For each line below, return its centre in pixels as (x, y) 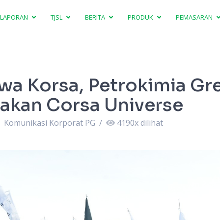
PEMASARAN (195, 17)
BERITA (96, 17)
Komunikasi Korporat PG (49, 123)
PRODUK (141, 17)
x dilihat (149, 123)
